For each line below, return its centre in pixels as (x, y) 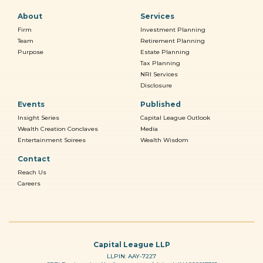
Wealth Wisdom (164, 140)
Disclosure (156, 85)
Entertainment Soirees (52, 140)
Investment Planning (173, 29)
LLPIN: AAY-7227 (131, 256)
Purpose (31, 52)
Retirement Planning (173, 41)
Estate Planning (165, 52)
